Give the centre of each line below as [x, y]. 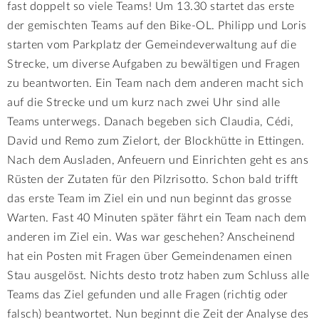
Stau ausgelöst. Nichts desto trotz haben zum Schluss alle [158, 275]
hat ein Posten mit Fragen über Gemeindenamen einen [150, 256]
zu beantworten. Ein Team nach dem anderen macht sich [155, 83]
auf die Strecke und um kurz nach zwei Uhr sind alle [144, 102]
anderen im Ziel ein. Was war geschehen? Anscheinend [151, 237]
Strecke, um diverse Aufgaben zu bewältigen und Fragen [154, 64]
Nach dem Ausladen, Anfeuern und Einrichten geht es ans [158, 160]
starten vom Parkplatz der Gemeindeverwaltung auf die [152, 45]
